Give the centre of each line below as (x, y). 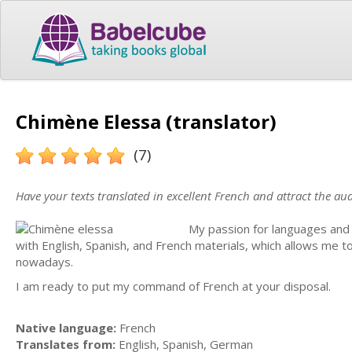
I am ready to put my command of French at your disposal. (173, 286)
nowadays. (44, 261)
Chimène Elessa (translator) (146, 121)
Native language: (66, 327)
